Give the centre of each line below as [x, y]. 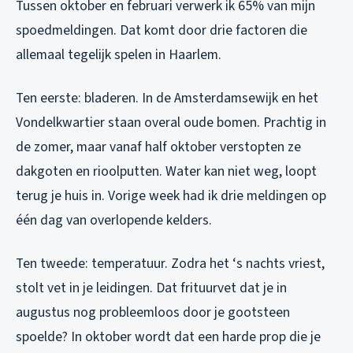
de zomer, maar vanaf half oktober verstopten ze [158, 147]
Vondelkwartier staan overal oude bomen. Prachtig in [171, 122]
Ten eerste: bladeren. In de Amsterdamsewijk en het [167, 98]
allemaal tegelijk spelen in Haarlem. [119, 54]
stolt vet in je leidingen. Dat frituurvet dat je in [151, 288]
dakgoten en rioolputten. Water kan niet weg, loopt [166, 171]
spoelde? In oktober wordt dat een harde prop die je [168, 336]
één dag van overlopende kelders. [114, 220]
